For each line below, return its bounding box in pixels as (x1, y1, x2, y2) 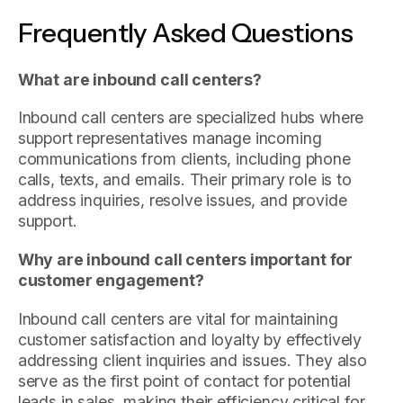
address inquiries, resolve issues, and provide (17, 191, 347, 210)
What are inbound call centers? (17, 69, 262, 89)
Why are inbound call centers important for (17, 250, 354, 270)
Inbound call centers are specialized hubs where (17, 108, 364, 128)
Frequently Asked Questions (17, 16, 354, 49)
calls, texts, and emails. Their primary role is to (17, 170, 352, 190)
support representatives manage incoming (17, 129, 322, 148)
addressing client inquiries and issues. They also (17, 350, 367, 370)
